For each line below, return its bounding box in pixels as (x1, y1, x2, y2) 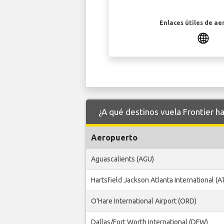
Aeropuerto (91, 133, 137, 142)
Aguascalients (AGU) (91, 155, 154, 163)
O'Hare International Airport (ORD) (91, 197, 196, 205)
